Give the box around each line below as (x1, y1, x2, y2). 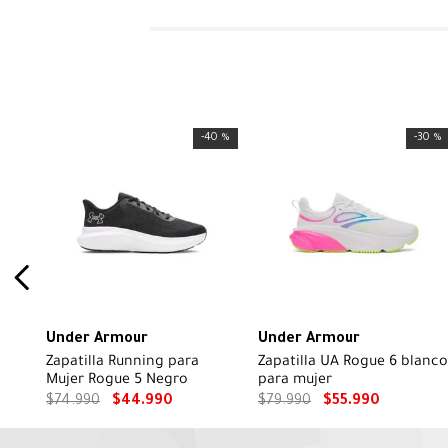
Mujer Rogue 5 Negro (46, 372, 188, 389)
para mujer (258, 372, 332, 389)
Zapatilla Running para (46, 354, 199, 371)
